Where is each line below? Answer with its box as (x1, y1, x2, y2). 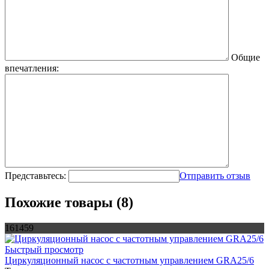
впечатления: (5, 63, 59, 74)
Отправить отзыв (180, 171, 250, 181)
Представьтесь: (5, 171, 66, 181)
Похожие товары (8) (5, 195, 133, 211)
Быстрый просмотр (5, 244, 83, 255)
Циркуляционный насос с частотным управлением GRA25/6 (5, 255, 254, 266)
